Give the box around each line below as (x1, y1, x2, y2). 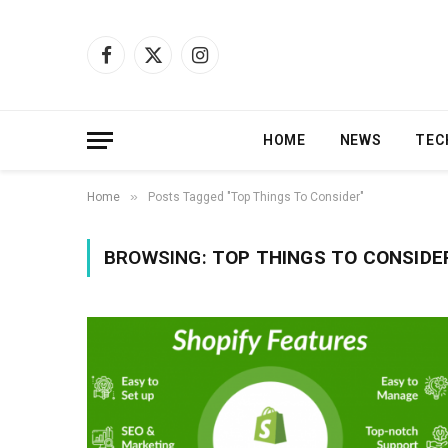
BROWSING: (104, 246, 212, 269)
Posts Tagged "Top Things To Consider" (148, 190, 364, 204)
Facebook (104, 55, 170, 72)
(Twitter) (151, 76, 207, 93)
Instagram (198, 55, 265, 72)
